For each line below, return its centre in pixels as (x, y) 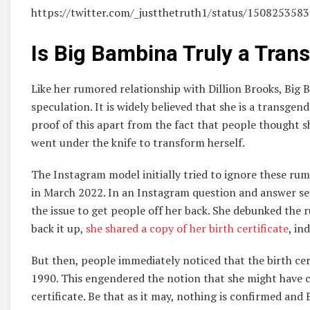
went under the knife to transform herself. (138, 142)
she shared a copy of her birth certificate (187, 228)
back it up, (58, 228)
